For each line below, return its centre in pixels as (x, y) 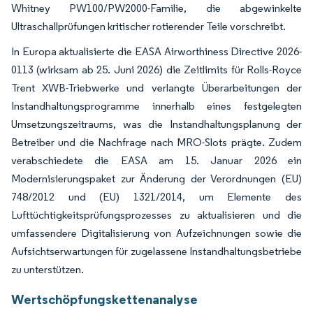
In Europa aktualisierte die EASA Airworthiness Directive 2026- (156, 51)
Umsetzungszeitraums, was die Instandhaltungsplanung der (156, 124)
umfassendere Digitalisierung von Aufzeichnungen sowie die (156, 233)
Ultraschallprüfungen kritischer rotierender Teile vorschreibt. (148, 26)
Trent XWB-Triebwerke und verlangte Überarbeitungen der (156, 87)
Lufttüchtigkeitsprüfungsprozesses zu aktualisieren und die (156, 214)
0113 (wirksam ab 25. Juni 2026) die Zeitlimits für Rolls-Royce (156, 69)
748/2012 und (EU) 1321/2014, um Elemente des (156, 196)
